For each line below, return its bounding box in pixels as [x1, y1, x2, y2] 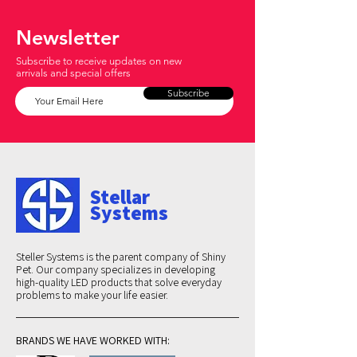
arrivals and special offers [16, 67, 131, 80]
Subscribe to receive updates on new [16, 55, 182, 68]
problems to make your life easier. [16, 288, 168, 303]
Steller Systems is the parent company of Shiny [16, 249, 226, 265]
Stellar [90, 183, 150, 210]
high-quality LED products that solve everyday [16, 275, 222, 290]
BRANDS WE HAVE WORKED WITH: [16, 333, 170, 348]
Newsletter [16, 25, 120, 50]
